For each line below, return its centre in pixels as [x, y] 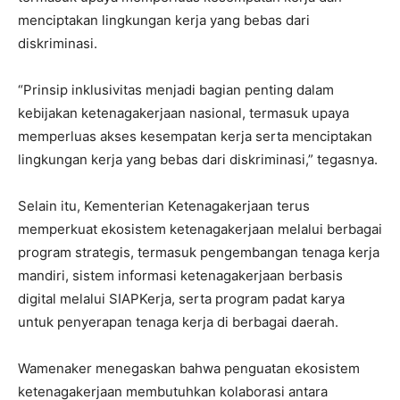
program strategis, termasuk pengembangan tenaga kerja [199, 253]
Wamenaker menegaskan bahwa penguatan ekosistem [189, 369]
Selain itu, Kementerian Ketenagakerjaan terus [164, 206]
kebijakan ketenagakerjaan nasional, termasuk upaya [183, 113]
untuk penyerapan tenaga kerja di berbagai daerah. [178, 322]
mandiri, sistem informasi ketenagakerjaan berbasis [180, 276]
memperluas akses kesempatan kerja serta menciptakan [195, 137]
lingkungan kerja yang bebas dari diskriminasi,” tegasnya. [198, 160]
